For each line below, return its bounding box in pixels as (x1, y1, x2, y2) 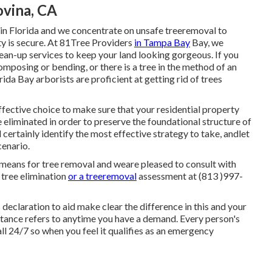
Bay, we (190, 36, 223, 48)
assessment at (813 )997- (137, 170, 243, 182)
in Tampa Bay (134, 36, 190, 48)
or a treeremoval (68, 170, 137, 182)
